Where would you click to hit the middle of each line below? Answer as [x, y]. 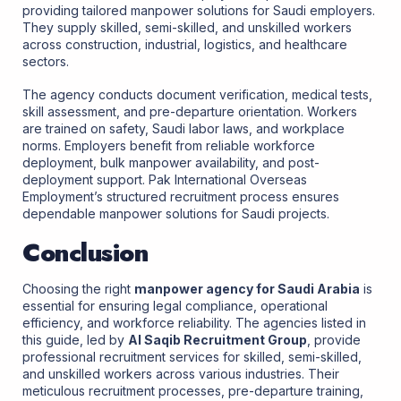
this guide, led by [75, 340]
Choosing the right [78, 289]
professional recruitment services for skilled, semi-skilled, [192, 357]
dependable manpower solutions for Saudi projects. [176, 213]
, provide [334, 340]
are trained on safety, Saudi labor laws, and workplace [183, 128]
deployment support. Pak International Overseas [165, 179]
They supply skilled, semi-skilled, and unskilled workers [187, 27]
